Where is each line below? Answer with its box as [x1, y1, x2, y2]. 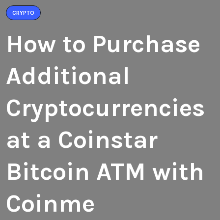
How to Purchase [6, 29, 200, 58]
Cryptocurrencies [6, 93, 205, 122]
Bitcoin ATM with [6, 157, 204, 186]
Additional [6, 61, 130, 90]
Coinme [6, 189, 95, 218]
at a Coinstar [6, 125, 158, 154]
